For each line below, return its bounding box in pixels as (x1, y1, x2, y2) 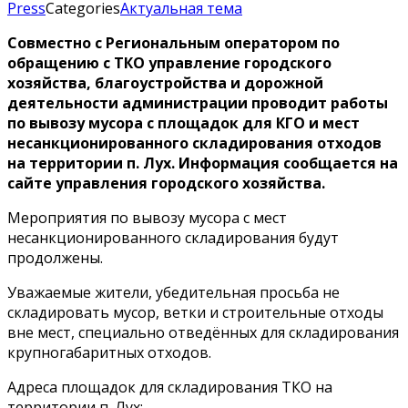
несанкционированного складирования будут (7, 227, 339, 248)
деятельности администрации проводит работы (7, 92, 388, 113)
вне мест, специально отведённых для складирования (7, 321, 399, 342)
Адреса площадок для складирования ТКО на (7, 376, 332, 397)
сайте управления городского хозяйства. (7, 172, 325, 193)
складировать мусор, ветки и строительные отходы (7, 301, 383, 322)
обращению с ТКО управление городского (7, 52, 331, 73)
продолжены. (7, 247, 103, 268)
